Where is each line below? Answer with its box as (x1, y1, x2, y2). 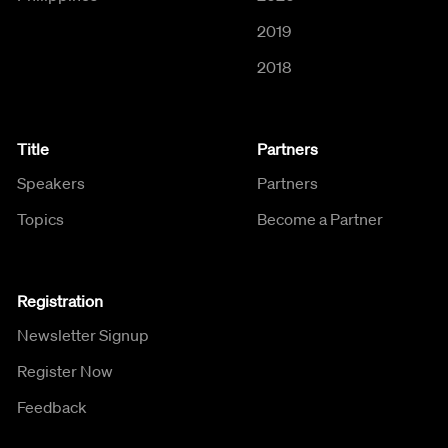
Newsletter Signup (17, 324, 149, 345)
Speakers (17, 172, 85, 193)
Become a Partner (256, 208, 383, 229)
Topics (17, 208, 64, 229)
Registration (17, 290, 103, 311)
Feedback (17, 396, 87, 417)
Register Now (17, 360, 113, 381)
